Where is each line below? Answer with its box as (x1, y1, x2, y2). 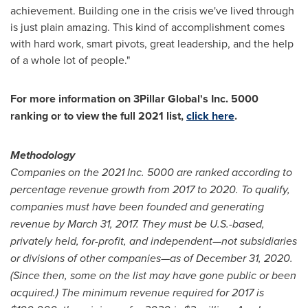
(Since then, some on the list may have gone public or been (10, 267, 296, 283)
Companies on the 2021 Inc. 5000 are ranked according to (10, 164, 292, 180)
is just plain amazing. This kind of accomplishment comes (10, 19, 285, 34)
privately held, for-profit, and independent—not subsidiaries (10, 233, 297, 249)
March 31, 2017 (67, 216, 136, 232)
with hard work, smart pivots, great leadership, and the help (10, 36, 294, 51)
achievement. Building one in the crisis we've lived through (10, 3, 294, 18)
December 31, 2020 (196, 250, 290, 266)
